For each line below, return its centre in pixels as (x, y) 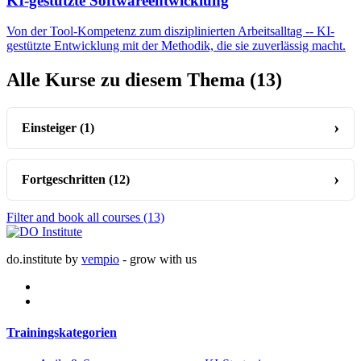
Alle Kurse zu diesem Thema (128, 80)
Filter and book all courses (75, 217)
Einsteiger (51, 127)
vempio (100, 259)
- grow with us (158, 259)
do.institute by (44, 259)
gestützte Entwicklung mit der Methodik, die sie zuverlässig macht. (176, 46)
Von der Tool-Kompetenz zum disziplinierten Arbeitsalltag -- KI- (170, 31)
